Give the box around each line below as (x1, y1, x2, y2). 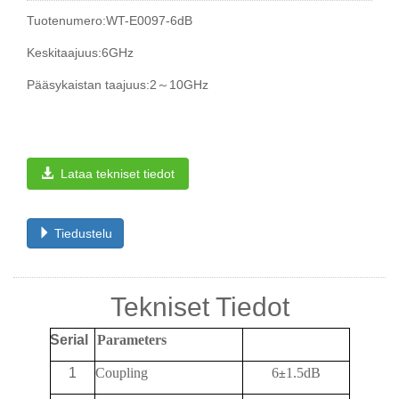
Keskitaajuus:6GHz (27, 45, 134, 60)
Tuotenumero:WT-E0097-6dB (27, 13, 192, 28)
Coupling (94, 365, 148, 380)
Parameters (97, 332, 167, 347)
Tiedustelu (51, 226, 112, 240)
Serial (50, 332, 89, 347)
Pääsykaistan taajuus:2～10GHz (27, 77, 208, 92)
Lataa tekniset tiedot (53, 167, 175, 181)
